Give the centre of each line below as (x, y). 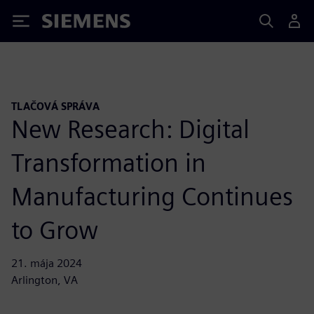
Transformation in (109, 162)
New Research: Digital (130, 129)
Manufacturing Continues (152, 196)
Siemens (65, 23)
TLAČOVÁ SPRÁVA (55, 106)
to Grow (55, 230)
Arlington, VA (45, 280)
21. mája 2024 (47, 263)
